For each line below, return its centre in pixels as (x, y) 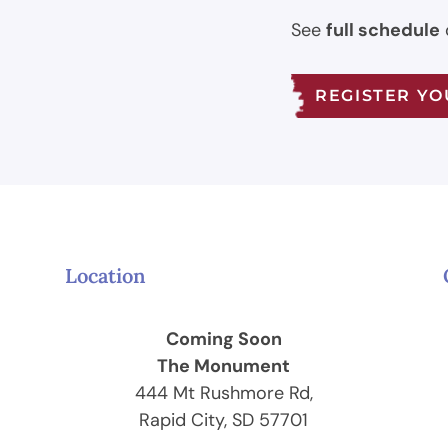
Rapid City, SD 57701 (224, 419)
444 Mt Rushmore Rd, (223, 392)
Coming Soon (223, 338)
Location (105, 276)
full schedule (383, 30)
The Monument (224, 365)
